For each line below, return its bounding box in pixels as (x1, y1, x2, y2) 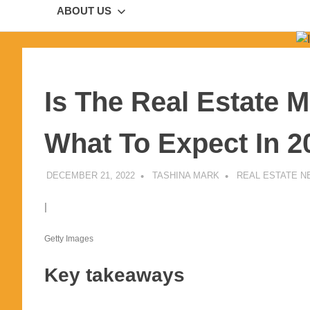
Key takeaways (44, 264, 185, 286)
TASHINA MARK (152, 170, 219, 181)
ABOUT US (57, 5, 111, 17)
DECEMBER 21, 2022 (46, 170, 135, 181)
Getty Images (44, 233, 93, 244)
